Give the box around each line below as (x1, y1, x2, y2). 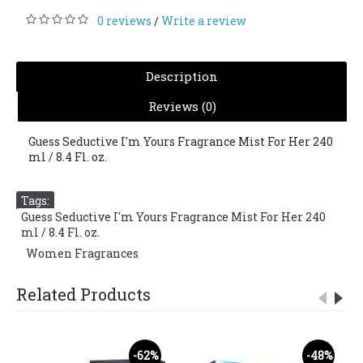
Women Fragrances (26, 246, 139, 261)
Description (145, 68, 218, 84)
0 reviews (97, 13, 152, 28)
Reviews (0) (148, 98, 216, 114)
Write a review (161, 13, 246, 28)
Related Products (16, 284, 151, 305)
